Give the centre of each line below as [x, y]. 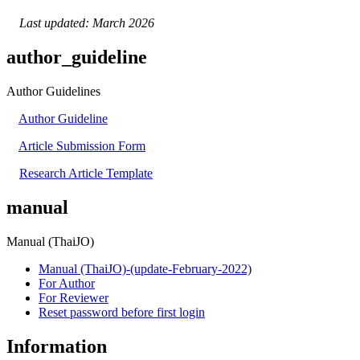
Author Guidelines [61, 92]
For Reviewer [74, 297]
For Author [67, 283]
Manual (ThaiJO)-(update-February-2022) [145, 268]
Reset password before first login [122, 312]
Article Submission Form [82, 146]
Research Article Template [86, 174]
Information [57, 346]
